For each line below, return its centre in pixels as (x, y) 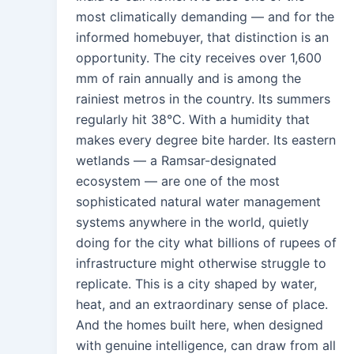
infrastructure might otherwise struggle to (201, 264)
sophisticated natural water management (198, 202)
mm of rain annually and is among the (188, 79)
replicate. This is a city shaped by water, (196, 284)
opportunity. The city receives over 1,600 (199, 58)
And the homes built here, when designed (200, 325)
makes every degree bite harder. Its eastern (206, 140)
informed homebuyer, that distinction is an (202, 38)
